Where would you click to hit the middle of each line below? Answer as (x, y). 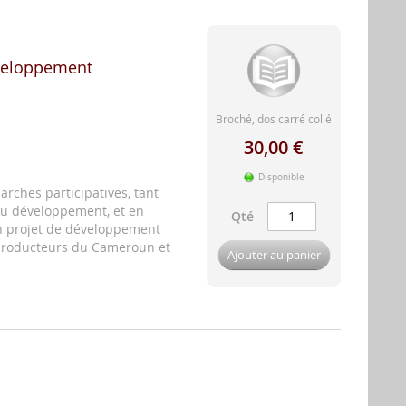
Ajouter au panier (274, 254)
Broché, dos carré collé (274, 118)
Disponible (281, 177)
